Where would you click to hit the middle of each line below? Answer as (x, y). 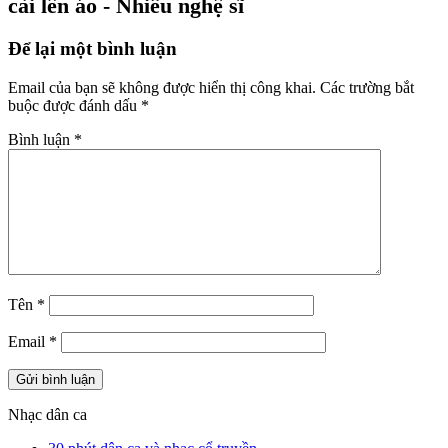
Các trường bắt (367, 87)
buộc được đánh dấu (74, 105)
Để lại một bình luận (92, 48)
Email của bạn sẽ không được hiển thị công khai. (162, 87)
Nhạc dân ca (47, 414)
